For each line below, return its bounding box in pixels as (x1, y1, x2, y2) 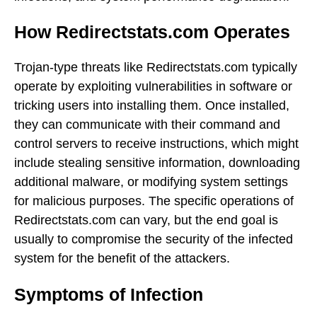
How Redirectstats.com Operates (14, 22, 290, 42)
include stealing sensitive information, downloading (14, 155, 300, 170)
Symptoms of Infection (14, 284, 203, 304)
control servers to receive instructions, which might (14, 136, 299, 151)
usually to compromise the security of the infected (14, 231, 293, 246)
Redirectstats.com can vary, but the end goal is (14, 212, 278, 227)
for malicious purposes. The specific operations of (14, 193, 294, 208)
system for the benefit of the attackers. (14, 250, 230, 265)
